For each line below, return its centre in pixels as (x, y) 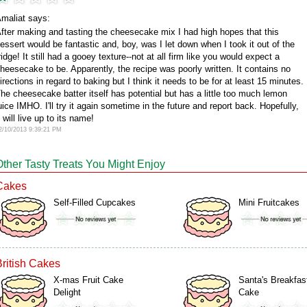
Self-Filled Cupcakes (95, 202)
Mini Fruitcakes (269, 202)
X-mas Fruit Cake (88, 280)
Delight (67, 292)
